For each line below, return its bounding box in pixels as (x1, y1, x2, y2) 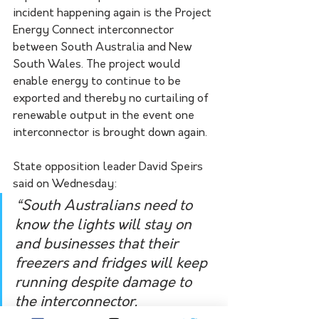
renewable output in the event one (13, 110, 197, 122)
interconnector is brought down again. (13, 127, 207, 139)
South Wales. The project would (13, 58, 183, 70)
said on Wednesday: (13, 178, 117, 190)
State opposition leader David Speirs (13, 161, 206, 173)
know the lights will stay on (15, 218, 195, 233)
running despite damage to (15, 276, 195, 291)
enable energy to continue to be (13, 75, 184, 88)
